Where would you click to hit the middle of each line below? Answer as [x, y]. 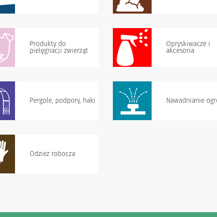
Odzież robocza [52, 154]
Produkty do [48, 44]
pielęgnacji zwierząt [59, 51]
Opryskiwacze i [188, 44]
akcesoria [180, 51]
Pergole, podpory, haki [62, 101]
